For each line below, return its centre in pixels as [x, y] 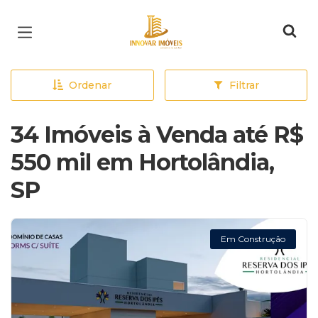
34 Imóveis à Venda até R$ [157, 135]
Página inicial [175, 21]
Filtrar [244, 85]
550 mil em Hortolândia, [142, 162]
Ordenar [91, 85]
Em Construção [253, 239]
